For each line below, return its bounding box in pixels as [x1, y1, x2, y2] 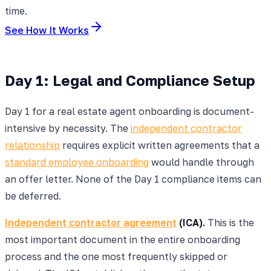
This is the [205, 216, 254, 229]
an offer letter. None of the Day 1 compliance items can [5, 172, 261, 185]
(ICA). [177, 216, 205, 229]
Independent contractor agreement [5, 216, 177, 229]
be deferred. [5, 189, 61, 202]
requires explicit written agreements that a [60, 139, 260, 151]
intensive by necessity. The [5, 122, 131, 134]
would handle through [149, 155, 254, 168]
